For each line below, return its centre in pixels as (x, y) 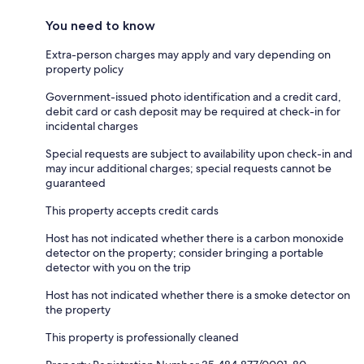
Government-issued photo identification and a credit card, (193, 97)
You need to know (100, 26)
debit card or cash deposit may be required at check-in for (193, 111)
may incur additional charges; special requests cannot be (188, 168)
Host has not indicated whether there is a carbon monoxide (195, 238)
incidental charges (92, 126)
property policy (84, 69)
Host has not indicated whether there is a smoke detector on (198, 295)
